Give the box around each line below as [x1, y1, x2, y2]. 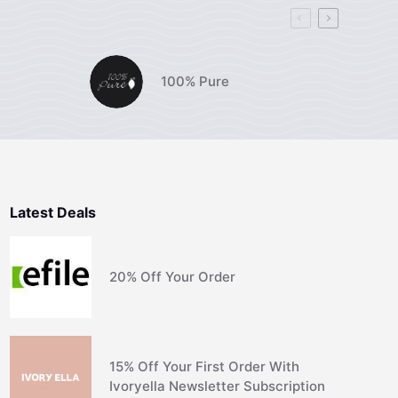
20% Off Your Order [109, 267, 236, 285]
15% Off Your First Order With [109, 358, 300, 376]
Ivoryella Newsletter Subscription [109, 378, 326, 395]
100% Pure [160, 72, 229, 90]
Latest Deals [9, 203, 96, 221]
